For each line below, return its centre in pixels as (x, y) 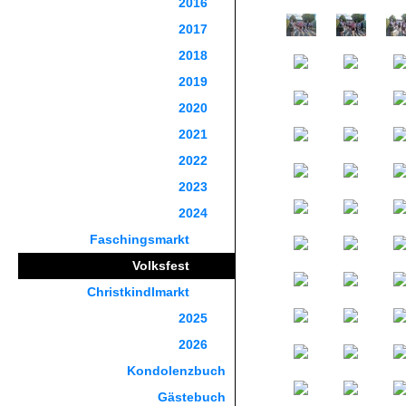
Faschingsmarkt (140, 239)
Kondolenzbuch (176, 371)
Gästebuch (192, 397)
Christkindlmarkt (138, 292)
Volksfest (161, 266)
